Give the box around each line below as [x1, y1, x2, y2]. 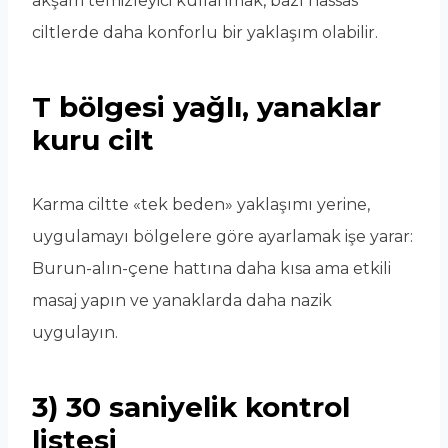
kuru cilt [32, 123, 154, 158]
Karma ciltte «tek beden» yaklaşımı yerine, [32, 195, 370, 215]
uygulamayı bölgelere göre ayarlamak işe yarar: [32, 227, 413, 247]
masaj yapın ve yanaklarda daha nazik [32, 291, 332, 311]
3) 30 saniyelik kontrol [32, 390, 350, 425]
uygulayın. [32, 323, 118, 343]
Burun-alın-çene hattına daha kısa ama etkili [32, 259, 391, 279]
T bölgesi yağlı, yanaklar [32, 90, 381, 125]
